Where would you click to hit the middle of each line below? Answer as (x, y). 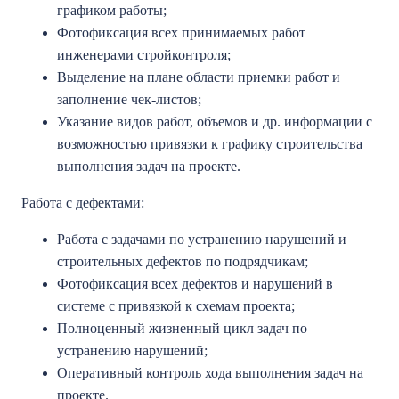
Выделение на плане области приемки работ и (199, 77)
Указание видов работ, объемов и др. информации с (215, 122)
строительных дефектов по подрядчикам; (184, 261)
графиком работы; (114, 10)
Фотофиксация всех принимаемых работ (181, 33)
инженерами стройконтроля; (146, 55)
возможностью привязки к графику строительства (210, 144)
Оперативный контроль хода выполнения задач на (210, 373)
